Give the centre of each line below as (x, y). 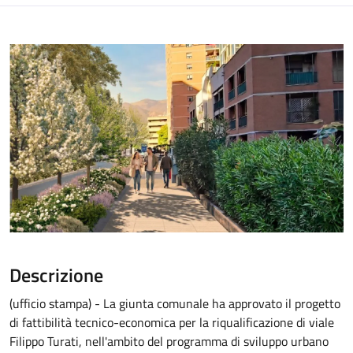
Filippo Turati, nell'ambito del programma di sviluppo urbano (169, 341)
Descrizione (56, 275)
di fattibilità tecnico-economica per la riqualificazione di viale (172, 322)
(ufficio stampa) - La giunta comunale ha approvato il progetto (175, 303)
